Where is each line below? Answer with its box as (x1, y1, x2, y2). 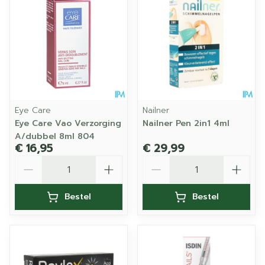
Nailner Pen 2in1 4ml (143, 117, 230, 130)
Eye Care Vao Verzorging (15, 117, 121, 130)
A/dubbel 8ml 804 (15, 130, 95, 143)
